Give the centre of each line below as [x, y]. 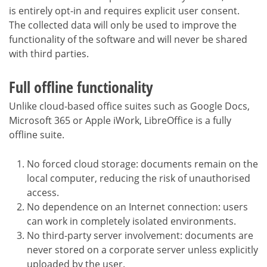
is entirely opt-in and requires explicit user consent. [124, 10]
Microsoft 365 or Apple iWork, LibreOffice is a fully [120, 120]
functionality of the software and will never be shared [128, 39]
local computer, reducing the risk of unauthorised [139, 178]
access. [43, 192]
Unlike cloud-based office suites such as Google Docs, [129, 106]
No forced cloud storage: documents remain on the [142, 164]
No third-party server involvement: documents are [140, 235]
